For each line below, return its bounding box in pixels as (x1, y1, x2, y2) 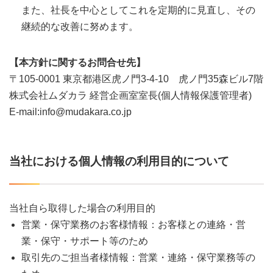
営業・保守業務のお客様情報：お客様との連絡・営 (21, 219, 246, 230)
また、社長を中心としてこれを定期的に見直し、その (21, 4, 255, 15)
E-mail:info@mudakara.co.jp (9, 106, 132, 117)
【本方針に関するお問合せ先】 (9, 57, 146, 68)
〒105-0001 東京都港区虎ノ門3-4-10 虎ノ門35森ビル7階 (9, 73, 263, 84)
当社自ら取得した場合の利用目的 (9, 202, 155, 213)
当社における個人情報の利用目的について (9, 154, 229, 168)
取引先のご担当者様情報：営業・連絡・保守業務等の (21, 252, 255, 263)
